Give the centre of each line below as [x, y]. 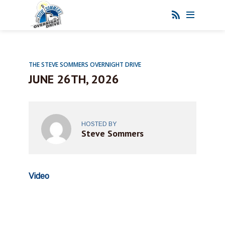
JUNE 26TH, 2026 [74, 79]
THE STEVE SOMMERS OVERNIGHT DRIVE [85, 65]
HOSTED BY [99, 124]
